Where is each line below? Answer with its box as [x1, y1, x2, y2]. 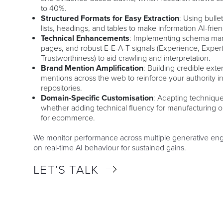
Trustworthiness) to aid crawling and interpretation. [41, 53, 211, 63]
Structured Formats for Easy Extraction [41, 13, 180, 23]
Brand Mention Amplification [41, 63, 144, 73]
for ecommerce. [41, 112, 96, 123]
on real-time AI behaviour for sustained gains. [33, 142, 187, 153]
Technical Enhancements [41, 33, 130, 43]
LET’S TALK [33, 162, 99, 177]
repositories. [41, 83, 83, 93]
